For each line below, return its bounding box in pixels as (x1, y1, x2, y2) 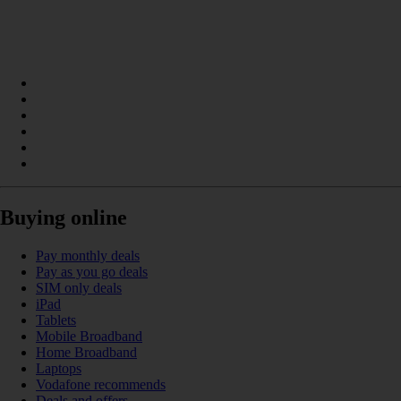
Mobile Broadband (36, 328, 142, 345)
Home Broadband (36, 345, 137, 361)
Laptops (36, 361, 81, 377)
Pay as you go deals (36, 264, 148, 280)
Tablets (36, 312, 76, 328)
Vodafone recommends (36, 377, 166, 393)
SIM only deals (36, 280, 122, 296)
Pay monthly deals (36, 248, 140, 264)
